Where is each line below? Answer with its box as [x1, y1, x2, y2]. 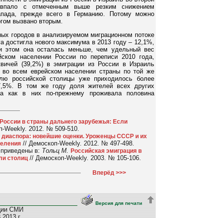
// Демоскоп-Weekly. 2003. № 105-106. [28, 154, 141, 162]
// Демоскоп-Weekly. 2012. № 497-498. [21, 139, 134, 147]
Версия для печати [95, 200, 142, 206]
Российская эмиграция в [71, 147, 142, 154]
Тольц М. [42, 146, 69, 154]
